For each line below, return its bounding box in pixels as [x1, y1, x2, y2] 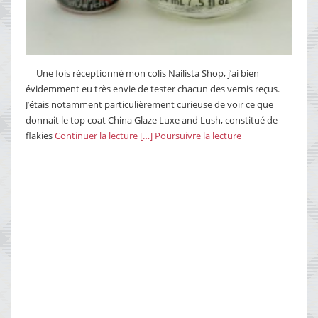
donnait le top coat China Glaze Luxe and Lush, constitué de [26, 114, 278, 127]
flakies [26, 129, 55, 143]
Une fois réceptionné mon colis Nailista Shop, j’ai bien [36, 67, 259, 80]
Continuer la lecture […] [55, 129, 153, 143]
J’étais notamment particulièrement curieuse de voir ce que [26, 98, 273, 111]
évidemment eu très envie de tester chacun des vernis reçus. [26, 82, 280, 96]
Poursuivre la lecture [155, 129, 241, 143]
